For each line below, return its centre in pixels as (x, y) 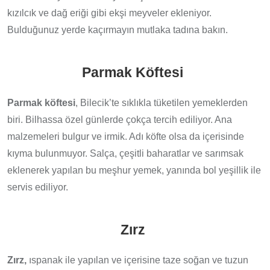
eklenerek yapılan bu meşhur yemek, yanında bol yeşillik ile (134, 170)
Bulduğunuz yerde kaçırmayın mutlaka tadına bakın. (118, 30)
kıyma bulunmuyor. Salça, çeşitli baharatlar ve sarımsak (125, 153)
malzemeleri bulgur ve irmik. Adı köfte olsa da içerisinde (126, 136)
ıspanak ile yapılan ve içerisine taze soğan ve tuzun (137, 260)
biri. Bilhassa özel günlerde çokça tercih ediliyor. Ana (120, 119)
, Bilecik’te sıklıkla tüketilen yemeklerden (162, 102)
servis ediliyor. (38, 187)
